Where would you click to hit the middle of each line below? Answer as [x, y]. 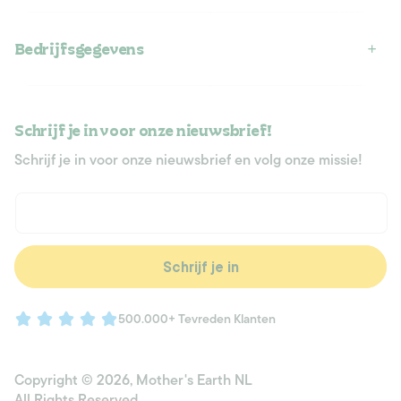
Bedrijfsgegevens [80, 49]
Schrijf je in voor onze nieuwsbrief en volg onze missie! [188, 161]
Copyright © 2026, [75, 381]
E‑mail [33, 244]
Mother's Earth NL [194, 381]
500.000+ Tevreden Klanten [197, 319]
